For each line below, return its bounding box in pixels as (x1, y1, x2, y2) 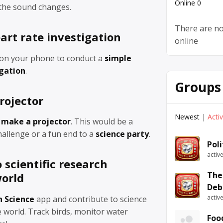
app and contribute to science (34, 193, 147, 205)
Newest (175, 111, 200, 121)
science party (96, 128, 149, 140)
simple (105, 52, 131, 64)
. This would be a (71, 116, 133, 127)
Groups (175, 78, 221, 96)
